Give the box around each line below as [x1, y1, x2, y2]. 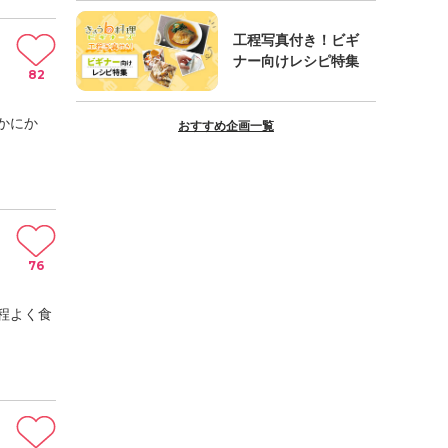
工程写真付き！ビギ [233, 33, 359, 48]
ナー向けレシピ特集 [233, 54, 359, 69]
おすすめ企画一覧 [178, 119, 274, 133]
